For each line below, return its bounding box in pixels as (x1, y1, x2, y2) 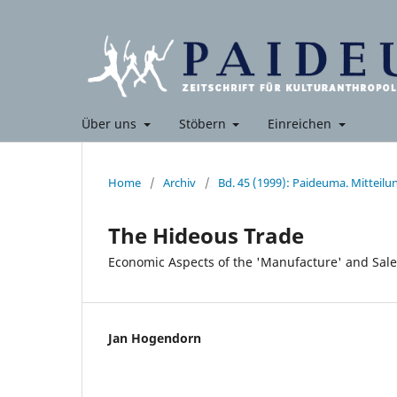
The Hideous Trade (108, 221, 304, 250)
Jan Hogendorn (108, 330, 201, 346)
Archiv (163, 175, 196, 191)
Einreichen (268, 115, 335, 132)
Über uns (82, 115, 140, 132)
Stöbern (178, 115, 230, 132)
